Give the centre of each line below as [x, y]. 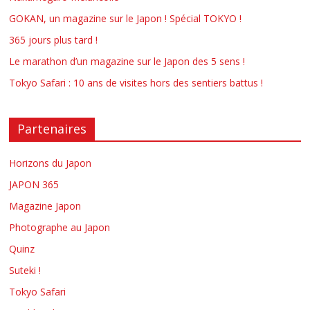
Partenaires [52, 129]
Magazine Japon [45, 206]
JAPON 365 [34, 184]
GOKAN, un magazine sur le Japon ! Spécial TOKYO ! [126, 18]
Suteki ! [25, 270]
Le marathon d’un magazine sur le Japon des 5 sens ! [127, 61]
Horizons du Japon [51, 163]
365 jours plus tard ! [54, 40]
